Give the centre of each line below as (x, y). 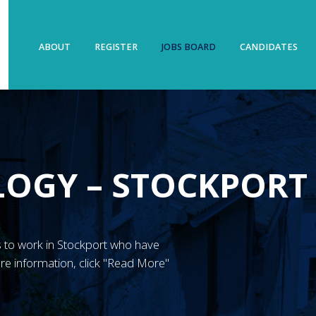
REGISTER (116, 47)
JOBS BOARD (188, 47)
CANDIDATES (268, 47)
